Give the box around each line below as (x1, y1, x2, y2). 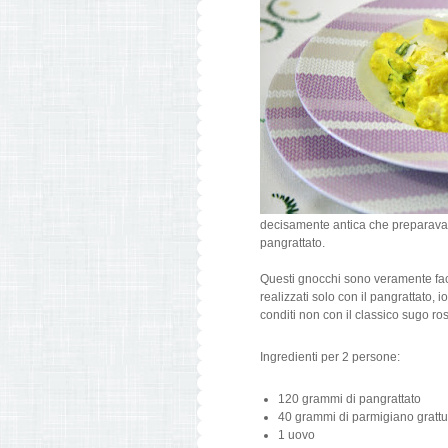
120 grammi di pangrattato (278, 392, 421, 406)
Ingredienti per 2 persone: (260, 350, 400, 364)
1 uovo (278, 428, 315, 442)
